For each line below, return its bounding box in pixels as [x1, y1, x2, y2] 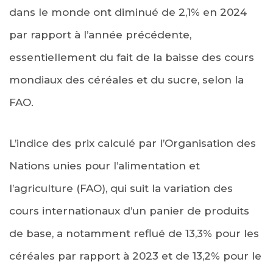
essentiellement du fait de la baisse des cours [9, 51, 254, 63]
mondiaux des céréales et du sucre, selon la [9, 73, 244, 86]
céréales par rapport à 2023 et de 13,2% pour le [9, 249, 261, 262]
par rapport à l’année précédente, [9, 28, 191, 41]
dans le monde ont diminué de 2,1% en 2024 [9, 5, 247, 18]
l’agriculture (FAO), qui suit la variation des [9, 182, 233, 194]
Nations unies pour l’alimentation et [9, 159, 200, 172]
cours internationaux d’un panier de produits [9, 204, 249, 217]
